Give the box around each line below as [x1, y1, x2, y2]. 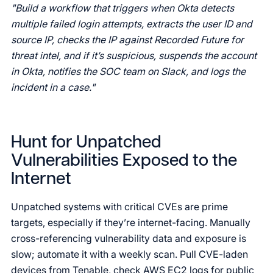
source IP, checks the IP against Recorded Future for [11, 34, 244, 46]
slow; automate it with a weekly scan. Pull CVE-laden [11, 248, 248, 260]
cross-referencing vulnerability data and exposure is [11, 232, 246, 244]
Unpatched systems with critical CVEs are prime [11, 200, 228, 213]
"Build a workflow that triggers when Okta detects [11, 2, 234, 14]
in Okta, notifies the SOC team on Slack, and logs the [11, 65, 246, 77]
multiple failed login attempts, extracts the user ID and [11, 18, 252, 30]
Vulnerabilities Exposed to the [11, 153, 237, 170]
